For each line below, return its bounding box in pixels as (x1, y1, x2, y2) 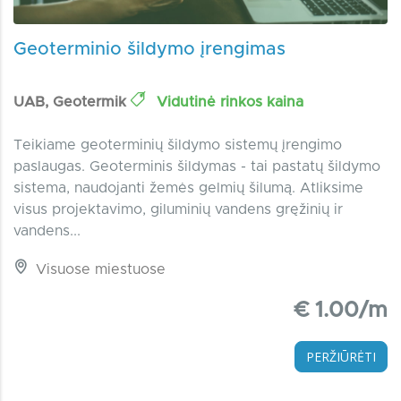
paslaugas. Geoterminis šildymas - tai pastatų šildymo (13, 159, 380, 175)
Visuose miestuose (31, 262, 166, 277)
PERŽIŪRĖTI (306, 348, 376, 366)
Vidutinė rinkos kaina (152, 95, 303, 110)
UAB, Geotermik (13, 95, 131, 110)
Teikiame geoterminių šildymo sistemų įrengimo (13, 138, 342, 153)
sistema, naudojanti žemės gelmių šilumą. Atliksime (13, 181, 363, 196)
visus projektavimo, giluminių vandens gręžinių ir (13, 202, 343, 218)
